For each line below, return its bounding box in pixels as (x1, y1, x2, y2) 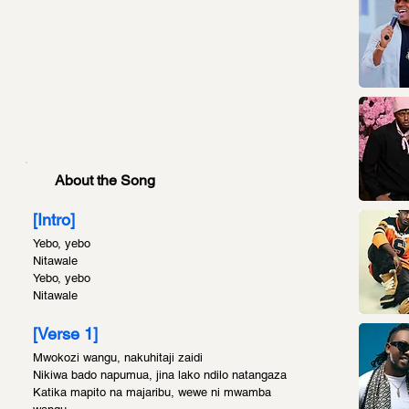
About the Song (55, 172, 155, 189)
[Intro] (33, 210, 75, 229)
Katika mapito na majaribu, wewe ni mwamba (33, 385, 275, 399)
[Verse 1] (33, 324, 98, 343)
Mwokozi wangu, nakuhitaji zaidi (33, 351, 203, 364)
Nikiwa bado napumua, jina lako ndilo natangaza (33, 368, 287, 382)
